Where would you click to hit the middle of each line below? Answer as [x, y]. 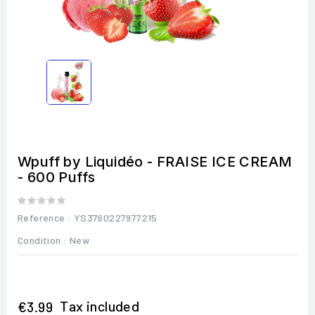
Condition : [43, 240]
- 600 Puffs [57, 177]
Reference [41, 217]
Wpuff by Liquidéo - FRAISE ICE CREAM [155, 161]
